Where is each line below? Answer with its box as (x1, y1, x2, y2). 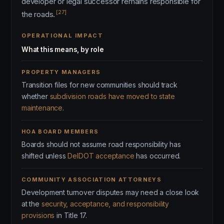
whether (21, 92, 50, 100)
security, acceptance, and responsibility (41, 199, 169, 208)
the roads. (21, 9, 55, 19)
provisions (21, 211, 55, 219)
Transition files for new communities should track (21, 80, 177, 89)
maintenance (21, 103, 63, 112)
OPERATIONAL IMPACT (21, 32, 103, 39)
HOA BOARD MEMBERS (21, 128, 99, 135)
